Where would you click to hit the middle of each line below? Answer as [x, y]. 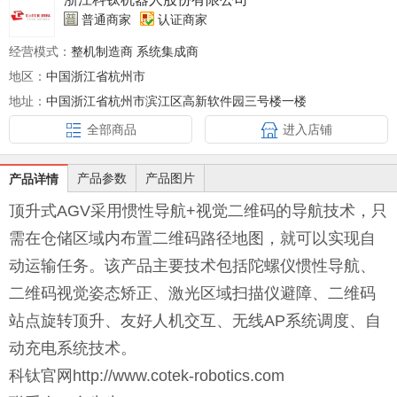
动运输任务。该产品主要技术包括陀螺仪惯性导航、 [192, 266]
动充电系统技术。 [73, 348]
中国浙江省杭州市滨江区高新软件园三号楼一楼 [176, 101]
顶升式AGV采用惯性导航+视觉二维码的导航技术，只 [198, 211]
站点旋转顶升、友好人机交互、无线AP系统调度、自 [195, 321]
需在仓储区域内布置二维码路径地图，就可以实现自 [192, 238]
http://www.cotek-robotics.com [179, 376]
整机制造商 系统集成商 [136, 51]
